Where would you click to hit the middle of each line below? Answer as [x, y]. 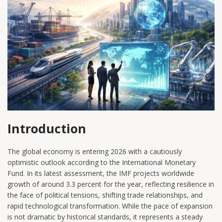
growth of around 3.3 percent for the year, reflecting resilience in [111, 184]
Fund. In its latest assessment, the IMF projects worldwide [101, 173]
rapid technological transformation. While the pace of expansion [110, 206]
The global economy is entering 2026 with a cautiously [95, 151]
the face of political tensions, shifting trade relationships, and [105, 195]
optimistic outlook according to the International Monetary [102, 162]
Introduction [47, 128]
